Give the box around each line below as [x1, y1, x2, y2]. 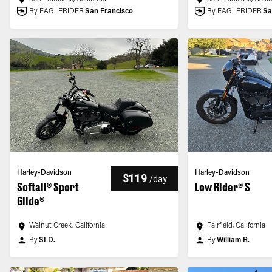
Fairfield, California [207, 222, 266, 229]
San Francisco [85, 8, 133, 15]
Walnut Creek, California [29, 222, 105, 229]
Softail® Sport [17, 180, 79, 194]
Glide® [17, 194, 44, 208]
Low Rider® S [195, 180, 251, 194]
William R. [217, 237, 250, 244]
